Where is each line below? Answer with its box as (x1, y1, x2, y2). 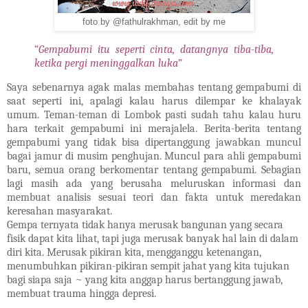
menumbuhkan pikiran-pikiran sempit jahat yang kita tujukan (7, 260, 289, 273)
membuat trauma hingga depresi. (7, 287, 156, 300)
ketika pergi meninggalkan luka (34, 56, 178, 69)
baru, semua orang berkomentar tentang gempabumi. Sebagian (7, 164, 301, 177)
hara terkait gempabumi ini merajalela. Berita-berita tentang (7, 122, 301, 135)
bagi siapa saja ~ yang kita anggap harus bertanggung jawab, (7, 274, 283, 287)
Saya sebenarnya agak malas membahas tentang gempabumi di (7, 81, 301, 94)
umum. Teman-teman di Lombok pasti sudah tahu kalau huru (7, 109, 301, 122)
